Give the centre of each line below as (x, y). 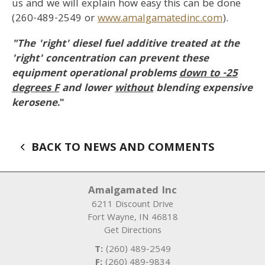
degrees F (35, 89)
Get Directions (132, 231)
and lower (87, 89)
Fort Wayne (111, 218)
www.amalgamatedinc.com (160, 19)
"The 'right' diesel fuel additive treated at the (126, 45)
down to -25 (209, 74)
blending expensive (203, 89)
